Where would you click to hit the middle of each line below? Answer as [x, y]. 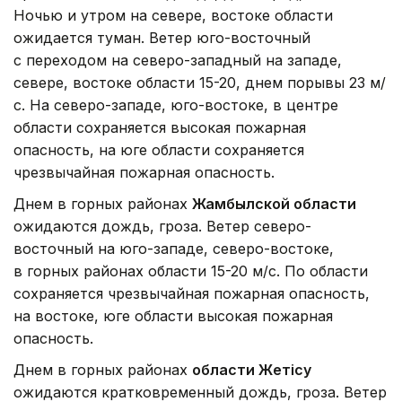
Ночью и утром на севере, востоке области [173, 15]
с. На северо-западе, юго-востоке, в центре [176, 105]
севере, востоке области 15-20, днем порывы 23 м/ [200, 82]
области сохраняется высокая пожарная [160, 127]
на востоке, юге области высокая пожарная [173, 315]
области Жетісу [252, 369]
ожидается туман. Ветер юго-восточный [162, 37]
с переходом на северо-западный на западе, [178, 60]
